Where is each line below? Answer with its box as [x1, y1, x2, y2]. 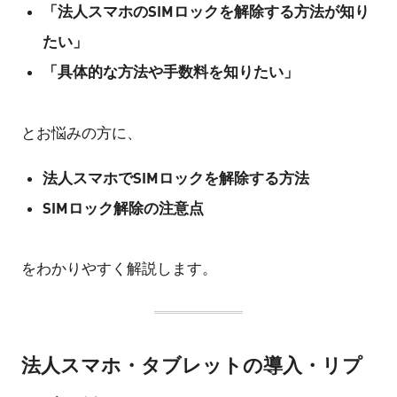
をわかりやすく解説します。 [20, 260, 217, 278]
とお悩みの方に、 [20, 123, 142, 142]
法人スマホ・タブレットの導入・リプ [20, 353, 362, 377]
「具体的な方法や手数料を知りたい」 [42, 61, 299, 80]
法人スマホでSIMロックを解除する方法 [42, 167, 309, 186]
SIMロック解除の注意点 [42, 198, 204, 216]
